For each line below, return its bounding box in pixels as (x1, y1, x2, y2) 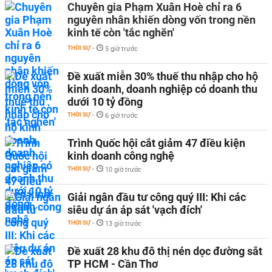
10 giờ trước (105, 166, 141, 174)
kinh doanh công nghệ (67, 149, 174, 162)
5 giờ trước (105, 45, 138, 53)
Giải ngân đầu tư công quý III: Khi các (67, 191, 246, 203)
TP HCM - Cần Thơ (67, 257, 158, 270)
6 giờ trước (105, 112, 138, 120)
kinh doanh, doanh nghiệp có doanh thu (67, 83, 257, 95)
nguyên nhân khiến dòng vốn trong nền (67, 13, 256, 26)
